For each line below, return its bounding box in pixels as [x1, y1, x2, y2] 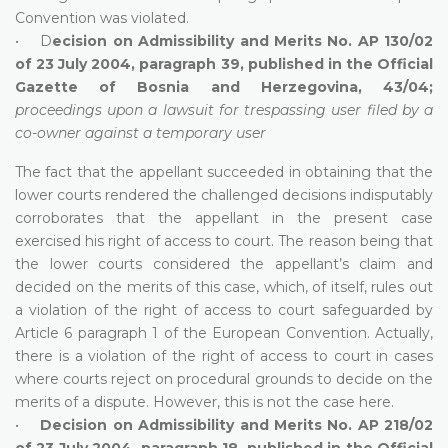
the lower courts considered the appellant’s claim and [15, 254, 433, 273]
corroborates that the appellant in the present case [15, 208, 433, 227]
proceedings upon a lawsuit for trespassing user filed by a [15, 100, 433, 119]
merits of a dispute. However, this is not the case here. [15, 392, 394, 411]
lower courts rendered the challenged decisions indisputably [15, 185, 433, 204]
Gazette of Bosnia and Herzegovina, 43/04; [15, 77, 433, 96]
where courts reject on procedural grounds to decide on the [15, 369, 433, 388]
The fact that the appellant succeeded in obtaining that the [15, 162, 433, 181]
